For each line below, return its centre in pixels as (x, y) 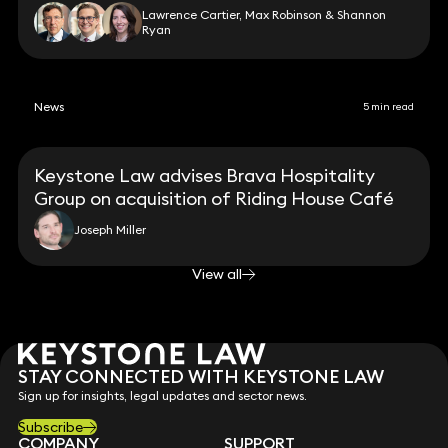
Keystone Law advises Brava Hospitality (205, 175)
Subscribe (50, 427)
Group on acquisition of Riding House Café (214, 198)
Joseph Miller (110, 230)
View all (217, 274)
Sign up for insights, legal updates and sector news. (162, 396)
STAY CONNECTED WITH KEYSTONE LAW (200, 377)
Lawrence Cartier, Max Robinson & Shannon (264, 14)
